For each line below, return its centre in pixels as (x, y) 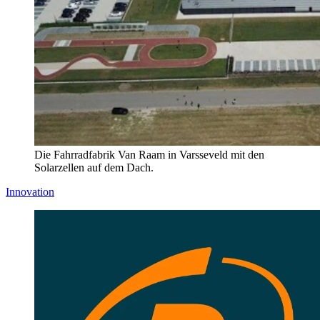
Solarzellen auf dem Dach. (94, 168)
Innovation (30, 192)
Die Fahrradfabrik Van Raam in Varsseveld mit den (149, 155)
